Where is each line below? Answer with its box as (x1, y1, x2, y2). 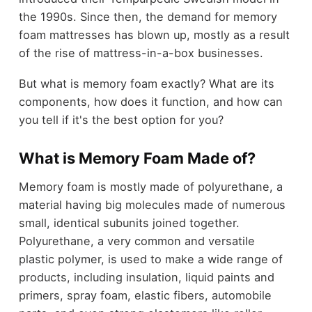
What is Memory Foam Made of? (18, 149, 256, 168)
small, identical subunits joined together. (18, 215, 240, 230)
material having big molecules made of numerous (18, 197, 286, 212)
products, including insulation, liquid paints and (18, 270, 274, 284)
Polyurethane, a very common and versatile (18, 233, 255, 248)
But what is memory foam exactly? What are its (18, 77, 274, 91)
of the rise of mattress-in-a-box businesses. (18, 45, 263, 60)
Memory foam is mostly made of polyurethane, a (18, 179, 283, 194)
